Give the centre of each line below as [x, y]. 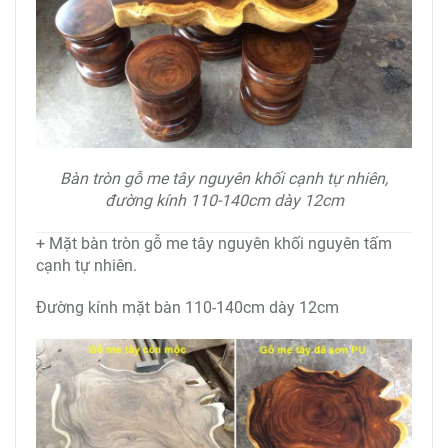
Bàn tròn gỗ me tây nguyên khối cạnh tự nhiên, [224, 178]
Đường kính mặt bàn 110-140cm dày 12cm [189, 307]
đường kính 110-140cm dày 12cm [224, 200]
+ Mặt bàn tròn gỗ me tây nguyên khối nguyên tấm [214, 243]
